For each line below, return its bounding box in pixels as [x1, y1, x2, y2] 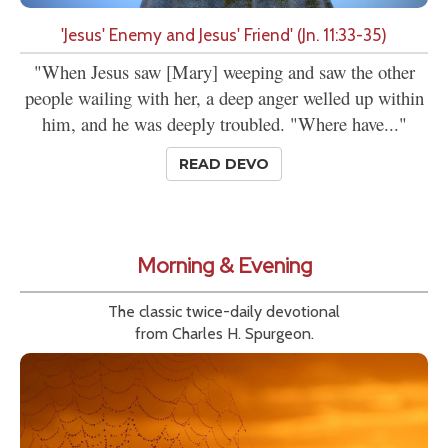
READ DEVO [179, 155, 269, 174]
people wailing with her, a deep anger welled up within [24, 85, 424, 111]
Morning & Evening [136, 251, 312, 281]
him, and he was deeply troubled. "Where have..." [41, 111, 407, 137]
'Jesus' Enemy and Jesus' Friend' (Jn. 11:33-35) [61, 24, 387, 46]
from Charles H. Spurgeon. [134, 324, 314, 344]
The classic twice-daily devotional [108, 302, 340, 322]
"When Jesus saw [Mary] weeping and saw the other [33, 59, 415, 85]
